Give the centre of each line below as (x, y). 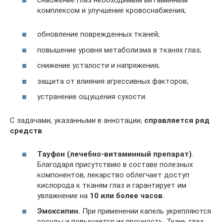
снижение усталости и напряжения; (98, 65)
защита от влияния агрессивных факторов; (113, 81)
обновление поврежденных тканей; (98, 34)
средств (26, 131)
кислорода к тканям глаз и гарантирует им (112, 185)
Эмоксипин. (59, 211)
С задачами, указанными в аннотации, (77, 120)
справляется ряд (177, 120)
